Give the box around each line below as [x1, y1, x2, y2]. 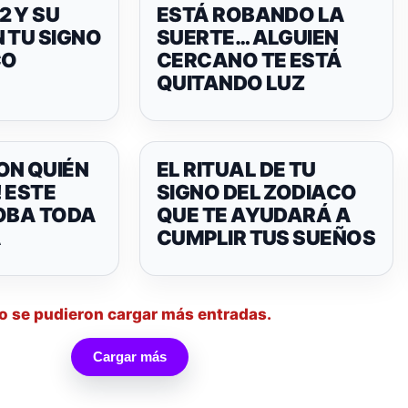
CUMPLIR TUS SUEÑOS [157, 226, 376, 250]
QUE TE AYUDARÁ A [157, 203, 352, 227]
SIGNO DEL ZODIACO [157, 180, 357, 204]
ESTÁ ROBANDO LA [157, 3, 345, 26]
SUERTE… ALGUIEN [157, 25, 339, 49]
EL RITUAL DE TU [157, 158, 316, 181]
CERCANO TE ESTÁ [157, 48, 342, 72]
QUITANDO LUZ [157, 71, 305, 95]
